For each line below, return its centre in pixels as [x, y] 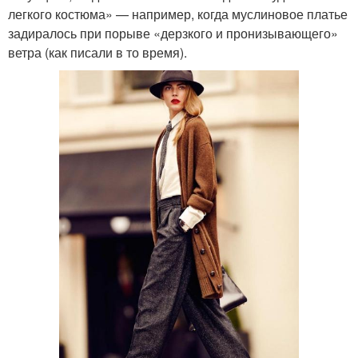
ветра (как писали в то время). [97, 52]
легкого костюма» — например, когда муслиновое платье [178, 14]
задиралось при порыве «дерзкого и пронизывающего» [173, 33]
